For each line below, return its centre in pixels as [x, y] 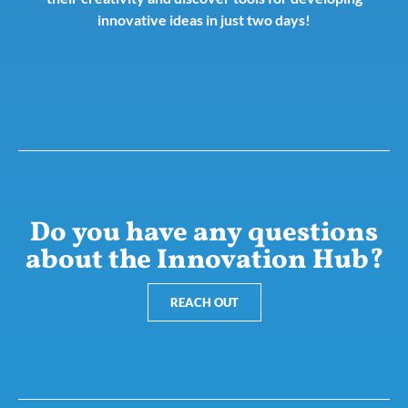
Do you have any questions [204, 233]
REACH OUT [204, 302]
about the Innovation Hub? [204, 260]
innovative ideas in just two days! [204, 20]
